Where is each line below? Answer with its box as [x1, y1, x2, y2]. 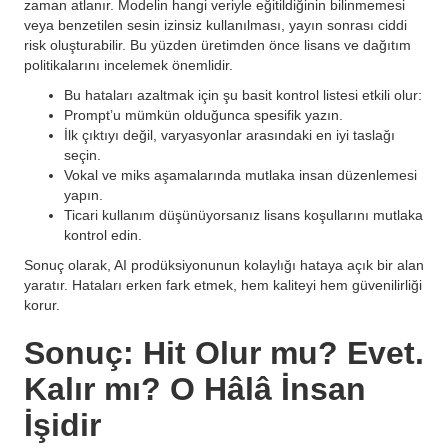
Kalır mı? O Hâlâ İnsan [24, 371, 366, 407]
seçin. [64, 147, 101, 163]
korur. [24, 297, 60, 313]
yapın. [64, 187, 103, 203]
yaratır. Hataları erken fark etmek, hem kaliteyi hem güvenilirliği [24, 277, 422, 293]
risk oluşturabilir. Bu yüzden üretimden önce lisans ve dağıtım [24, 37, 411, 53]
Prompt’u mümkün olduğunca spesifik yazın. [64, 107, 343, 123]
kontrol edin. [64, 227, 142, 243]
